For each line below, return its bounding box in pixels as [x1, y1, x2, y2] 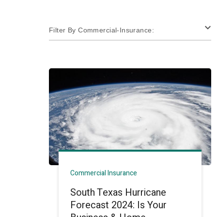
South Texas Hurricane [70, 186, 167, 200]
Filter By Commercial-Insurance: [78, 26, 154, 34]
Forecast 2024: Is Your [70, 198, 167, 212]
